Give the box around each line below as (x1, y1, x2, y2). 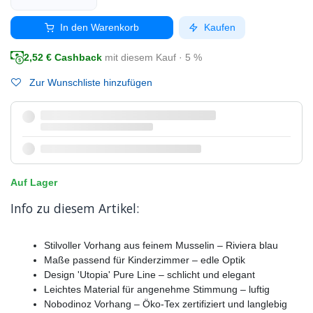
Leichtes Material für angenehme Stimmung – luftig (44, 284, 270, 296)
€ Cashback (43, 52, 102, 64)
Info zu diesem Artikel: (10, 200, 139, 217)
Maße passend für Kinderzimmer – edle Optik (44, 254, 245, 266)
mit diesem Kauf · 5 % (105, 52, 202, 64)
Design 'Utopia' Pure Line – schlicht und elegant (44, 269, 255, 281)
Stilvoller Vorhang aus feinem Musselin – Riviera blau (44, 240, 278, 252)
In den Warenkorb (57, 22, 139, 33)
